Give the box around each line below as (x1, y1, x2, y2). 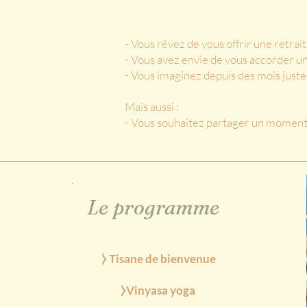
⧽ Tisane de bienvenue (101, 251, 217, 266)
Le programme (87, 195, 221, 220)
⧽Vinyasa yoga (120, 283, 197, 297)
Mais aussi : (125, 99, 181, 114)
